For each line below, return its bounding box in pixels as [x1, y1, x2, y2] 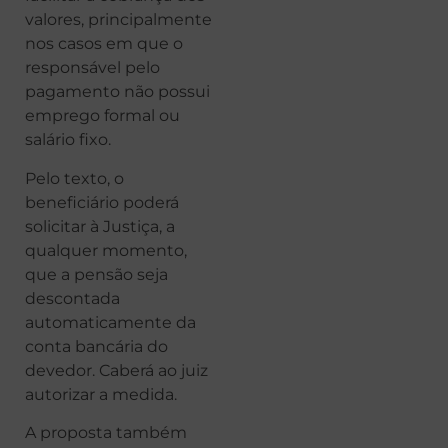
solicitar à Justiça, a [25, 216, 175, 236]
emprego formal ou [25, 106, 180, 126]
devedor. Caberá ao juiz [25, 360, 208, 380]
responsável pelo [25, 58, 160, 78]
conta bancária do [25, 336, 168, 356]
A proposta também [25, 423, 187, 443]
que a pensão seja [25, 264, 168, 284]
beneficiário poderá [25, 192, 179, 212]
